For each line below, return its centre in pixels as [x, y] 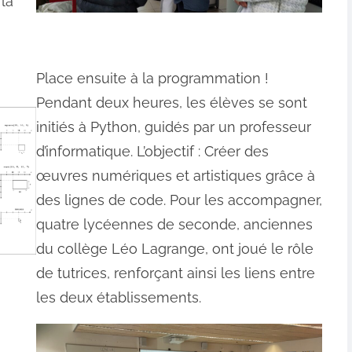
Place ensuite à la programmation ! [153, 78]
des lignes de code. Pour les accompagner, [180, 200]
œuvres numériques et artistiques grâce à [176, 176]
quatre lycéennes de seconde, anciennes [175, 224]
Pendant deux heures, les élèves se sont [172, 103]
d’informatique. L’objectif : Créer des [153, 151]
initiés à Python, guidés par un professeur [174, 127]
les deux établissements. [119, 297]
